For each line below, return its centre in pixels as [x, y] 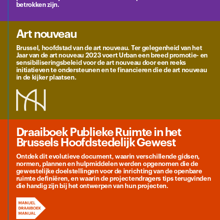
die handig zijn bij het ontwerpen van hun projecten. [92, 186]
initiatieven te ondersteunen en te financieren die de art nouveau [111, 70]
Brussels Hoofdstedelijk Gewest [96, 142]
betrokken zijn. [38, 5]
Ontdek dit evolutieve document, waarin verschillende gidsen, [108, 156]
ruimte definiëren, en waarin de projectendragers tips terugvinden [113, 178]
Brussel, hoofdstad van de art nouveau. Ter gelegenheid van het [109, 48]
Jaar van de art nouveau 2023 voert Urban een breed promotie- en [112, 55]
